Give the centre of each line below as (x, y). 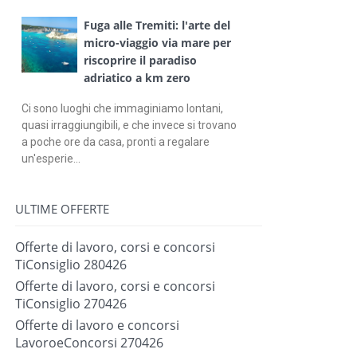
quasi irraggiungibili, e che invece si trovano (129, 125)
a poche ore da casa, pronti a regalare (115, 141)
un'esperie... (51, 158)
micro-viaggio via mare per (157, 42)
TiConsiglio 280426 (71, 264)
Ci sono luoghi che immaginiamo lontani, (122, 108)
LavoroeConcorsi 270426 (89, 342)
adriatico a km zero (137, 77)
